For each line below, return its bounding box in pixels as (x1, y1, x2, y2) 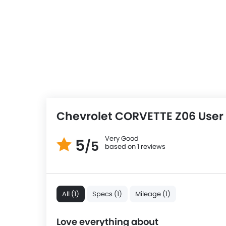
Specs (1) (92, 189, 122, 199)
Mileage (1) (135, 189, 171, 199)
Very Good (105, 133, 139, 143)
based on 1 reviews (105, 141, 165, 151)
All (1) (62, 189, 79, 199)
